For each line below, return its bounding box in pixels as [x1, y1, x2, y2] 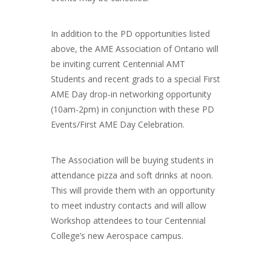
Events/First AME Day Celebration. [51, 119, 184, 130]
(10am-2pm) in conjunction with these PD [51, 103, 214, 115]
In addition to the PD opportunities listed [51, 28, 210, 39]
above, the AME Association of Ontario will [51, 43, 218, 54]
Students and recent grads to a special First [51, 73, 220, 85]
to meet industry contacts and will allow [51, 200, 206, 211]
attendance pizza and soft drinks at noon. [51, 169, 213, 181]
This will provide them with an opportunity [51, 184, 215, 196]
